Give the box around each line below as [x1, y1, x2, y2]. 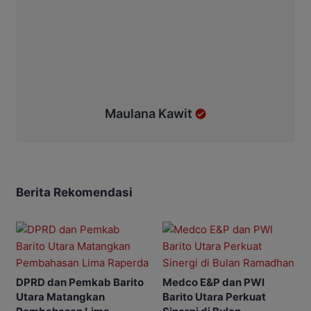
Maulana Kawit [104, 106, 192, 121]
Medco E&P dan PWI [162, 275, 264, 289]
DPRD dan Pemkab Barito [16, 275, 144, 289]
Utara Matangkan [16, 289, 105, 303]
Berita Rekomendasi [16, 185, 133, 199]
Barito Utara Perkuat [162, 289, 266, 303]
